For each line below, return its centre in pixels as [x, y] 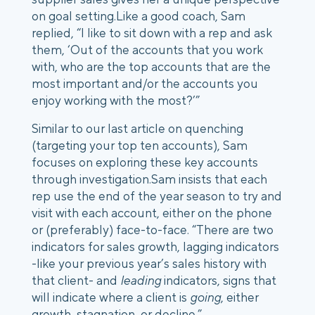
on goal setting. [74, 16]
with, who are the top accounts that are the [151, 66]
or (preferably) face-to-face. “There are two [153, 230]
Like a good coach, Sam [181, 16]
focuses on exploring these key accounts [145, 162]
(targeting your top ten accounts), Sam [140, 145]
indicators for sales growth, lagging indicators [155, 246]
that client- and [76, 280]
